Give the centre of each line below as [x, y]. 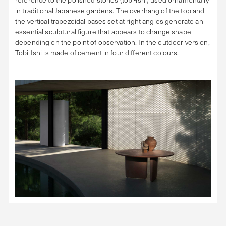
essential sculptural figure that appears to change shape [103, 32]
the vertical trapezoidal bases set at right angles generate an [109, 21]
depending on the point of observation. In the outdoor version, [112, 42]
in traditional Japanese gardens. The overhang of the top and [110, 10]
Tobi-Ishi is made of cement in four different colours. [97, 53]
